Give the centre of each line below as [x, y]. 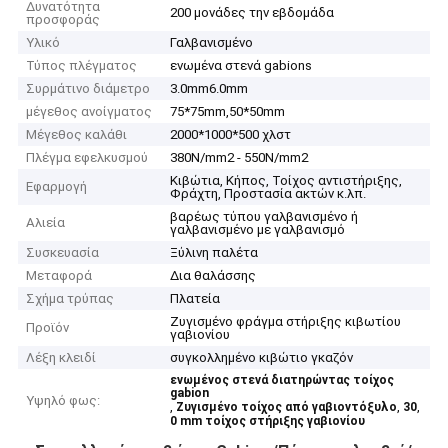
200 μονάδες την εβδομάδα [252, 13]
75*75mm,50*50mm [228, 112]
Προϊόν [48, 328]
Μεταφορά [59, 276]
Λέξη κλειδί [61, 358]
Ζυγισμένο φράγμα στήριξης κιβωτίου [286, 322]
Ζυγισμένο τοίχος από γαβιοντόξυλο [287, 407]
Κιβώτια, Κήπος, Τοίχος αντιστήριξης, [286, 181]
